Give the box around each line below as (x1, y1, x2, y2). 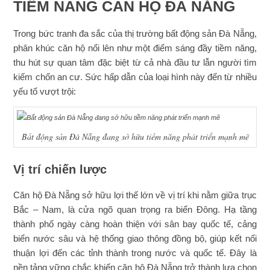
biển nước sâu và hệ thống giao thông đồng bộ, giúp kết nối (13, 233, 257, 243)
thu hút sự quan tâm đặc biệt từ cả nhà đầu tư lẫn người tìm (13, 57, 257, 68)
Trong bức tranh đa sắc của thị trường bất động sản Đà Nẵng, (13, 28, 257, 39)
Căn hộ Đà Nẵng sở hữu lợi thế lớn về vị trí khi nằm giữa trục (13, 190, 257, 200)
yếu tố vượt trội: (13, 86, 79, 97)
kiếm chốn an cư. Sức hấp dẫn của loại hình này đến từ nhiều (13, 72, 257, 83)
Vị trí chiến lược (13, 163, 107, 176)
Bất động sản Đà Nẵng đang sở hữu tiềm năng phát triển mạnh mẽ (21, 131, 249, 142)
